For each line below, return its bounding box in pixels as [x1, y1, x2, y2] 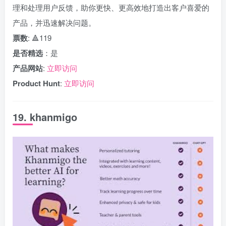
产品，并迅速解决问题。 [13, 17, 96, 28]
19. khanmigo [13, 109, 77, 124]
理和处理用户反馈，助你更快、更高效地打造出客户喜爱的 [13, 2, 209, 13]
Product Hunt [13, 78, 60, 89]
